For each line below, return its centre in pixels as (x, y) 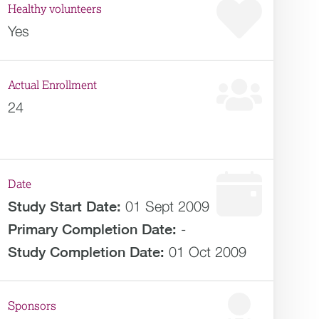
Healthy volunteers (55, 9)
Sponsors (32, 306)
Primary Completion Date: (93, 229)
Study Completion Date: (87, 252)
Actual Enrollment (53, 85)
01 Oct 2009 (208, 252)
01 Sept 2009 (168, 206)
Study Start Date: (65, 206)
